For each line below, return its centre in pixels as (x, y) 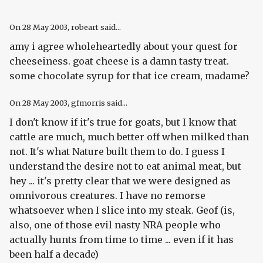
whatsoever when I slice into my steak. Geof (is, (122, 210)
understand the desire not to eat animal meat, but (125, 166)
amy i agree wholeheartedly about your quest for (124, 47)
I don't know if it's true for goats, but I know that (123, 122)
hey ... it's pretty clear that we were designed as (120, 181)
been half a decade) (54, 254)
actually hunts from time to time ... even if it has (122, 240)
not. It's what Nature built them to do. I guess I (117, 152)
